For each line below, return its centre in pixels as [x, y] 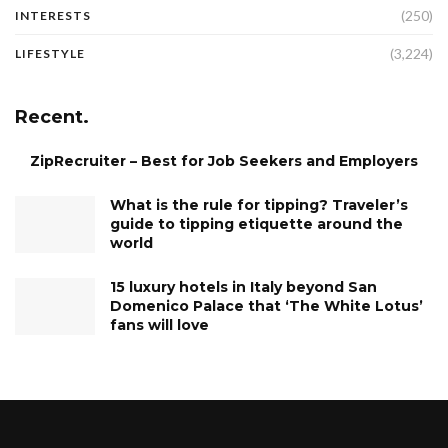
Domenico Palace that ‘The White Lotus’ [266, 305]
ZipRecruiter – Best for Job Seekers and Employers [224, 160]
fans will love [159, 324]
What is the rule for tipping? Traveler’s [259, 204]
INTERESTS [53, 15]
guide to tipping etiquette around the [256, 223]
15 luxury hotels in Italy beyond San [243, 286]
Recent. [52, 116]
